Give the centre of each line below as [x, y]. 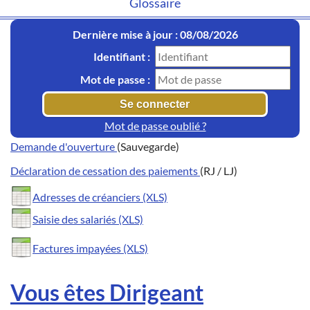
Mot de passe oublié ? [155, 126]
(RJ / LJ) [219, 171]
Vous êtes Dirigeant [107, 292]
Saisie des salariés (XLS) [88, 219]
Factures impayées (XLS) [90, 248]
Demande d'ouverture [64, 147]
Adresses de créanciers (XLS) [100, 197]
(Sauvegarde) [148, 147]
